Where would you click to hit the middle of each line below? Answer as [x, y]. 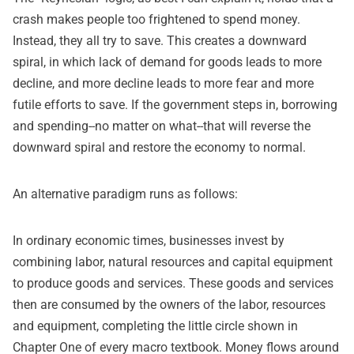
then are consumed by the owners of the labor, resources [169, 304]
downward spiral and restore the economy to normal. [159, 147]
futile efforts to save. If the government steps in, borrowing [175, 104]
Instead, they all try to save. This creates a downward [160, 40]
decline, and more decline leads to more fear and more [163, 83]
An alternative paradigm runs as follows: [125, 194]
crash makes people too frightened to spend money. [156, 19]
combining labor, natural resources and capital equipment [173, 262]
